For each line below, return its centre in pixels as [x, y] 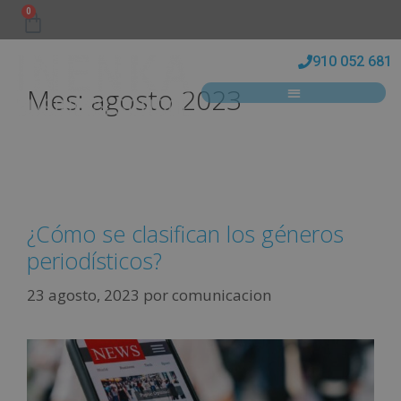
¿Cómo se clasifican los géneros [185, 234]
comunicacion [222, 294]
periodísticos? [94, 260]
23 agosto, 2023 [83, 294]
